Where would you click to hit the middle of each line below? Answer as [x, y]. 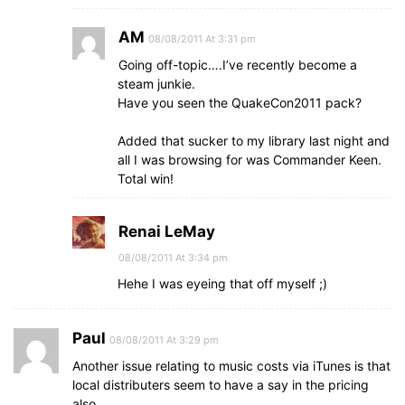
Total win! [146, 179]
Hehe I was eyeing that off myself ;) [222, 283]
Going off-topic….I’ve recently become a [238, 65]
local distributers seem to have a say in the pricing [221, 385]
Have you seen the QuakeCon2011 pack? [240, 103]
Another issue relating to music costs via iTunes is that [231, 366]
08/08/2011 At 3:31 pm [202, 39]
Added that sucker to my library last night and [254, 141]
